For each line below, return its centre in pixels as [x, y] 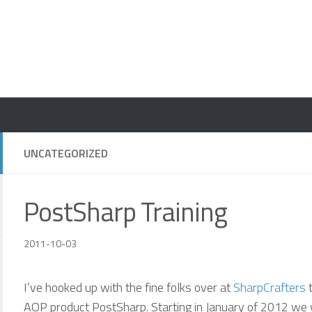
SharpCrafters [270, 287]
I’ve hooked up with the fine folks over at [128, 287]
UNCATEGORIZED [66, 153]
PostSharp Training [125, 212]
